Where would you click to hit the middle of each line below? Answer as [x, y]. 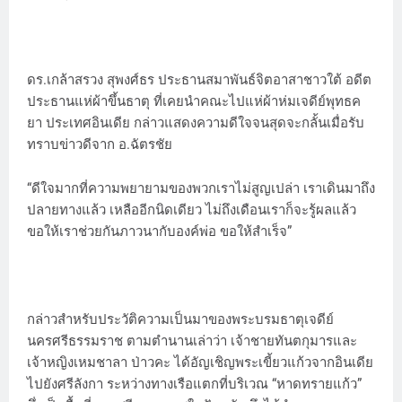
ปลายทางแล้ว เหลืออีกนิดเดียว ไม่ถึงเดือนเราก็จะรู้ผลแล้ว [192, 210]
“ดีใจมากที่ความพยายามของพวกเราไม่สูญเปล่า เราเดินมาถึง [201, 188]
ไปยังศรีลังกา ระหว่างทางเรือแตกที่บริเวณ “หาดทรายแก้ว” [194, 384]
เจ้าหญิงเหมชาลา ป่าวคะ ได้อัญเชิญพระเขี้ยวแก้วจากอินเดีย [200, 362]
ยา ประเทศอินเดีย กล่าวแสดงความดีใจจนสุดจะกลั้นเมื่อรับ [196, 122]
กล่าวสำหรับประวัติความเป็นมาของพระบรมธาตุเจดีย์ [180, 319]
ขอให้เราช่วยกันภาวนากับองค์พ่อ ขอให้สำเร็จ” [159, 231]
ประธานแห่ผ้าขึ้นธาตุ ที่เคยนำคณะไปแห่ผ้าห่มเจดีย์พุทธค [194, 101]
